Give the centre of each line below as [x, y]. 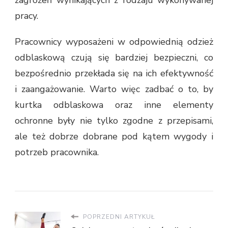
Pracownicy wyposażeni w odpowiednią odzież [114, 41]
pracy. [26, 16]
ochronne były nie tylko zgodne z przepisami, [114, 120]
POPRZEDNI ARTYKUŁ [118, 217]
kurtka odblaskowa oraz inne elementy [114, 105]
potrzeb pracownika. [57, 152]
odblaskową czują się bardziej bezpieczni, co [114, 57]
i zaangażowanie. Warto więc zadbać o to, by [114, 89]
